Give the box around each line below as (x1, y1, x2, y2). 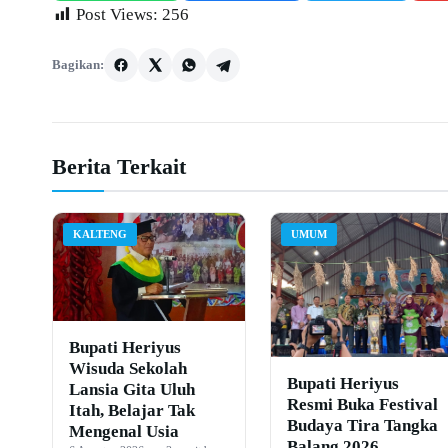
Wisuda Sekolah (69, 358, 187, 378)
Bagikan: (52, 56, 104, 72)
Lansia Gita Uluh (69, 379, 195, 399)
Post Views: (76, 4, 158, 24)
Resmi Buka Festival (286, 394, 438, 414)
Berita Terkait (52, 153, 186, 179)
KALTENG (73, 227, 127, 240)
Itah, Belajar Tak (69, 400, 195, 420)
